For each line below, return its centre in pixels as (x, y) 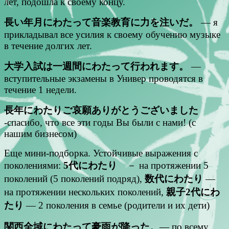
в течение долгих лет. (48, 45)
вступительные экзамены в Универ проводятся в (104, 78)
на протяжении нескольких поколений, (85, 192)
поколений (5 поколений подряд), (73, 178)
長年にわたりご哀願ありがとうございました (101, 110)
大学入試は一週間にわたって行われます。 (96, 66)
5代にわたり (89, 165)
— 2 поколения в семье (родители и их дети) (117, 205)
